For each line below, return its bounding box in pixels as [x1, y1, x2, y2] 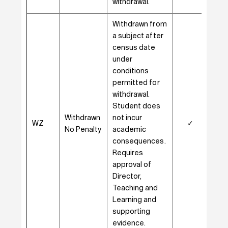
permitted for [112, 79, 160, 87]
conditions [112, 68, 149, 75]
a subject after [112, 33, 163, 40]
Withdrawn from [112, 21, 167, 28]
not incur [112, 115, 142, 122]
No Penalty [64, 126, 102, 133]
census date [112, 44, 156, 51]
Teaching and [112, 185, 158, 192]
